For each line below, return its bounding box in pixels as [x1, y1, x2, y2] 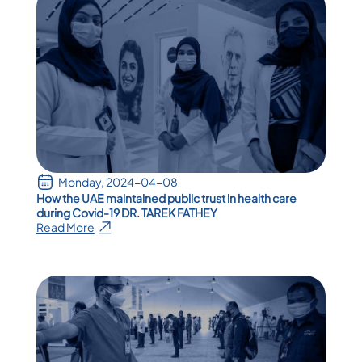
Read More [36, 220, 95, 235]
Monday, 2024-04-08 [57, 174, 178, 189]
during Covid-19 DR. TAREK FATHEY [36, 204, 217, 220]
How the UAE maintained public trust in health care [36, 190, 297, 205]
